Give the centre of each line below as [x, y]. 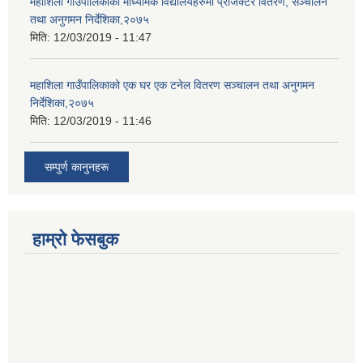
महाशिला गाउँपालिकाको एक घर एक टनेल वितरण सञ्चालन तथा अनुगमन [172, 85]
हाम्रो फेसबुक [75, 239]
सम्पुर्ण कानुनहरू [77, 167]
